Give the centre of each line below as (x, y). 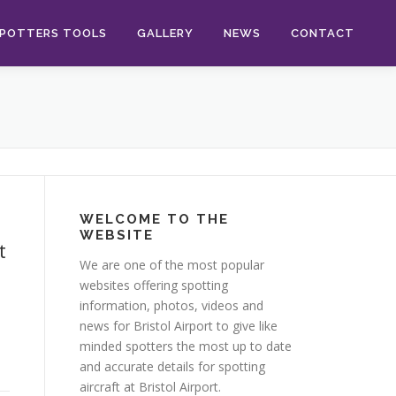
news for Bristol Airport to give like (179, 326)
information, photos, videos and (171, 305)
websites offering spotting (154, 285)
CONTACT (323, 33)
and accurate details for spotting (172, 366)
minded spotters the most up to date (186, 346)
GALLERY (165, 33)
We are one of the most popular (172, 265)
